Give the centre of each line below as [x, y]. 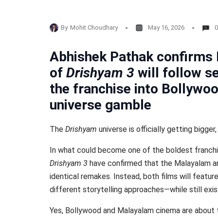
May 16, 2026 [166, 27]
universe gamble [100, 105]
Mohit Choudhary [94, 27]
